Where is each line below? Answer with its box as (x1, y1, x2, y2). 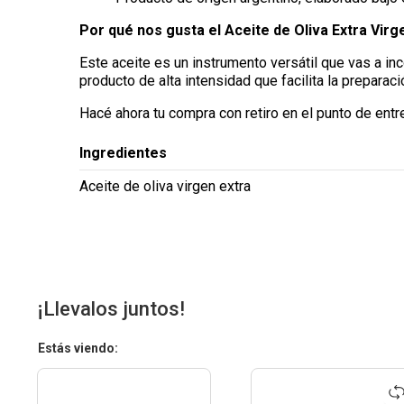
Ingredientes (78, 143, 167, 161)
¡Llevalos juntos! (38, 298, 185, 321)
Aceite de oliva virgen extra (78, 177, 251, 195)
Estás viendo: (38, 341, 118, 356)
